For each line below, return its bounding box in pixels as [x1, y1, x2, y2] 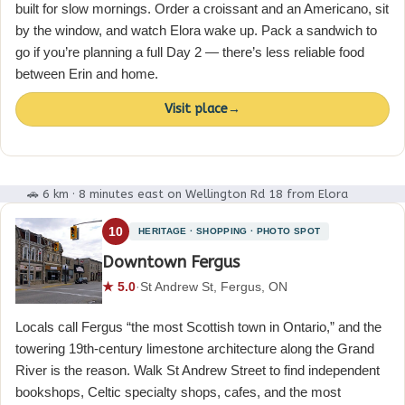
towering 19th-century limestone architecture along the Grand [15, 341, 374, 357]
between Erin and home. [15, 66, 158, 82]
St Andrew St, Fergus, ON [140, 278, 287, 294]
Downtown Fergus [102, 251, 240, 272]
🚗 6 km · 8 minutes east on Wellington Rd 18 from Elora [27, 186, 348, 201]
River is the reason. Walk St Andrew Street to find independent [15, 363, 380, 379]
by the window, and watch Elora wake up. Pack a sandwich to [15, 23, 377, 39]
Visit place [165, 100, 228, 117]
